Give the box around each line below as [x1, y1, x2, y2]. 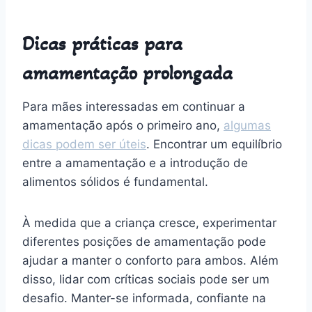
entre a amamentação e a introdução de [22, 155, 248, 170]
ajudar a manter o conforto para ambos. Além [22, 253, 279, 267]
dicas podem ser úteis [22, 136, 146, 151]
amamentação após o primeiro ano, [22, 118, 224, 132]
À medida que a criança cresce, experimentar [22, 215, 276, 230]
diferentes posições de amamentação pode [22, 234, 266, 249]
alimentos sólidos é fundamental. [22, 174, 208, 189]
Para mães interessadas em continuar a [22, 99, 245, 114]
